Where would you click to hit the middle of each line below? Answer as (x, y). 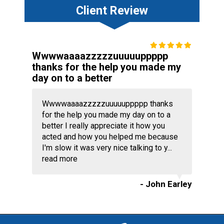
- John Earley (166, 184)
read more (59, 158)
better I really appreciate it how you (103, 125)
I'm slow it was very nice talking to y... (107, 147)
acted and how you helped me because (110, 136)
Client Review (112, 10)
